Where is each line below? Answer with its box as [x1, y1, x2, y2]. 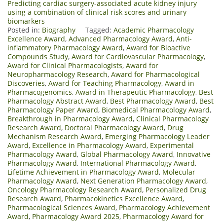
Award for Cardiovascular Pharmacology [72, 51, 204, 61]
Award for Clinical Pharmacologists [7, 60, 122, 70]
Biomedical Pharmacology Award [102, 105, 210, 114]
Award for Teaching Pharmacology [48, 78, 161, 88]
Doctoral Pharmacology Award [65, 122, 164, 132]
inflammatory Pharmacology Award [7, 42, 123, 52]
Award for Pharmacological [111, 69, 200, 79]
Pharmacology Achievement [119, 202, 210, 212]
